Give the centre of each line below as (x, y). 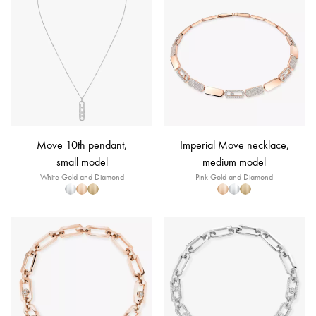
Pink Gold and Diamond (234, 177)
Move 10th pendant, (82, 145)
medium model (234, 162)
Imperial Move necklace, (234, 145)
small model (82, 162)
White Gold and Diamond (82, 177)
